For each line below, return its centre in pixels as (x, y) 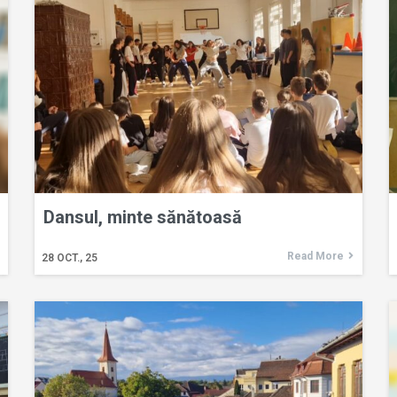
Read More (315, 256)
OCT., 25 (77, 257)
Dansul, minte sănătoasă (143, 217)
